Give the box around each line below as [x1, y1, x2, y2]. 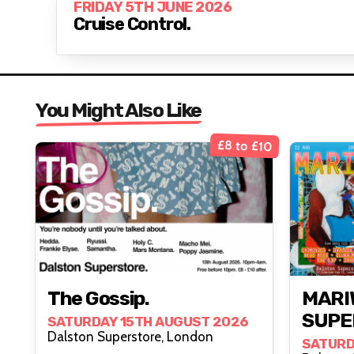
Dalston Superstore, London [167, 328, 213, 345]
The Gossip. [47, 286, 149, 310]
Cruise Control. [73, 13, 190, 36]
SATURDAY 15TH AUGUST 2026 [47, 313, 248, 330]
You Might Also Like [36, 99, 201, 122]
